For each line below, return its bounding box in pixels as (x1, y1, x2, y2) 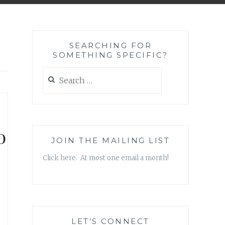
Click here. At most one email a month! (43, 154, 169, 163)
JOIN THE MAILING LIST (51, 136, 170, 146)
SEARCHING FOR (69, 41, 152, 51)
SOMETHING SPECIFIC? (53, 50, 168, 60)
